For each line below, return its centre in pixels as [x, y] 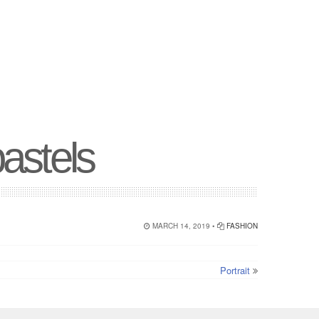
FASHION [242, 226]
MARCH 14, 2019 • [183, 226]
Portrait [235, 270]
